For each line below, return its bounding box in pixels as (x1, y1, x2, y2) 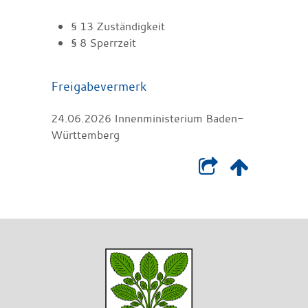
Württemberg (51, 126, 120, 142)
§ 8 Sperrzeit (70, 34, 136, 50)
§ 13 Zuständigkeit (70, 18, 165, 34)
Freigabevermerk (51, 77, 146, 94)
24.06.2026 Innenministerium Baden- (51, 110, 243, 126)
